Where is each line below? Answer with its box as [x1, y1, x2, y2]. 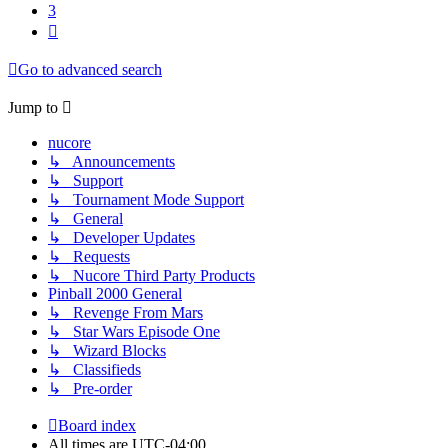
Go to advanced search [18, 61, 162, 79]
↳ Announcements [48, 153, 175, 171]
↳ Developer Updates [48, 229, 195, 247]
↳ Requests [48, 248, 130, 266]
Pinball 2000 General [48, 285, 182, 303]
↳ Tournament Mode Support [48, 191, 244, 209]
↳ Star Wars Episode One [48, 323, 220, 341]
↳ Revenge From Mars [48, 304, 203, 322]
